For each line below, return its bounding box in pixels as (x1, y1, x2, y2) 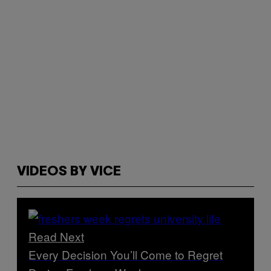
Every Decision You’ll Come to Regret (28, 246, 223, 263)
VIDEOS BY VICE (17, 166, 121, 178)
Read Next (28, 228, 84, 245)
